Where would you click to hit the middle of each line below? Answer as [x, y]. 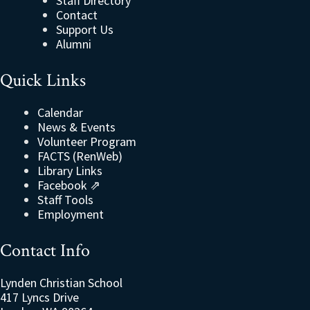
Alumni [74, 44]
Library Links [70, 171]
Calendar [60, 113]
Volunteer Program [87, 142]
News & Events [76, 127]
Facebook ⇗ [69, 185]
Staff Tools [65, 200]
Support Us [85, 30]
